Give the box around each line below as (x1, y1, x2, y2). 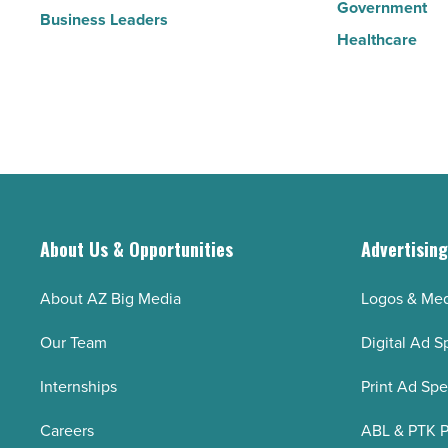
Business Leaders (40, 8, 168, 31)
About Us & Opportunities (40, 236, 233, 262)
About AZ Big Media (40, 287, 181, 310)
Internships (40, 375, 117, 398)
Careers (40, 419, 94, 442)
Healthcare (336, 28, 417, 51)
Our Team (40, 331, 107, 354)
